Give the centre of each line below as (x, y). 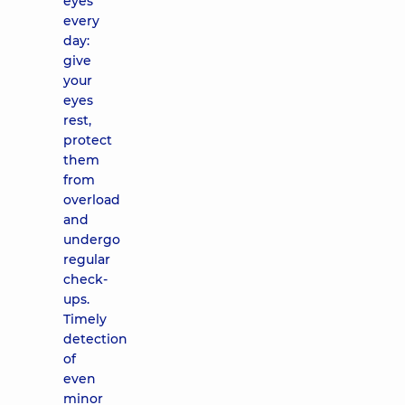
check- (85, 279)
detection (95, 339)
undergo (92, 240)
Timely (85, 319)
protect (88, 140)
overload (92, 200)
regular (87, 259)
